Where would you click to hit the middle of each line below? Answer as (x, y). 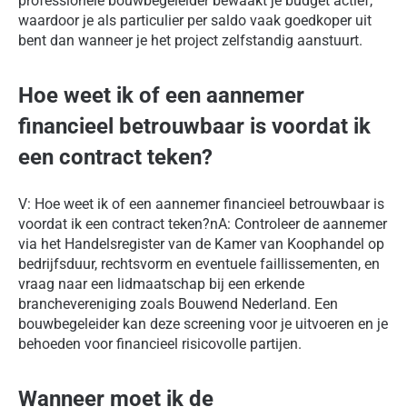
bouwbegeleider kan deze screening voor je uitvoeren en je (203, 324)
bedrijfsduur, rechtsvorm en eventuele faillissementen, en (199, 264)
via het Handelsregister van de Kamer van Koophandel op (201, 244)
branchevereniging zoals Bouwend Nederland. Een (178, 304)
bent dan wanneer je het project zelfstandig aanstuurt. (190, 41)
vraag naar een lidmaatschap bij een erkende (161, 284)
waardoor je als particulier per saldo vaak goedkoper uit (195, 21)
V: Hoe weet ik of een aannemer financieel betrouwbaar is (201, 204)
